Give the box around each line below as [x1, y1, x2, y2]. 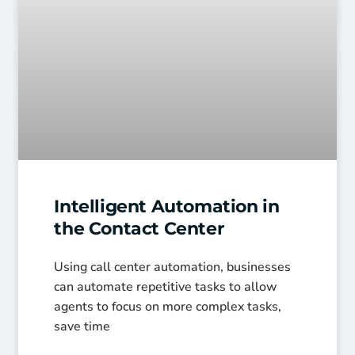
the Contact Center [54, 218, 224, 240]
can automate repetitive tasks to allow [54, 278, 278, 296]
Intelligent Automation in [54, 196, 280, 218]
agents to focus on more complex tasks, [54, 298, 282, 316]
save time [54, 318, 111, 336]
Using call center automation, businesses [54, 258, 292, 277]
